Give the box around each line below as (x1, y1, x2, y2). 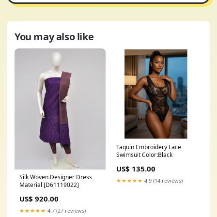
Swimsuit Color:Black (116, 150, 172, 159)
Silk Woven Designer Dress (19, 173, 92, 182)
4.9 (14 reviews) (143, 176, 183, 184)
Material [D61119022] (44, 181, 79, 189)
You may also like (15, 30, 94, 43)
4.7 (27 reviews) (46, 207, 86, 215)
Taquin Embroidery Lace (116, 142, 181, 151)
